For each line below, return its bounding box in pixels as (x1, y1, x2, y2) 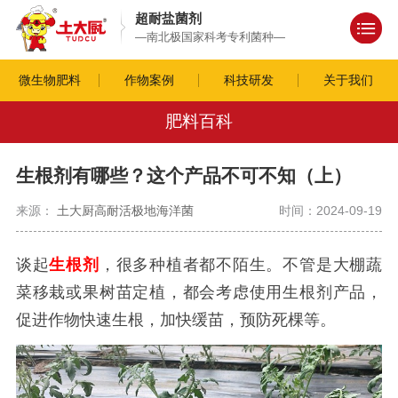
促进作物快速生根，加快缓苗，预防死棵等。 (15, 311, 336, 330)
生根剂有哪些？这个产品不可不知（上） (15, 164, 352, 186)
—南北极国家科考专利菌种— (135, 30, 286, 44)
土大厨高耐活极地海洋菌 (52, 203, 194, 219)
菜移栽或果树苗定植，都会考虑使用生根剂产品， (15, 283, 383, 302)
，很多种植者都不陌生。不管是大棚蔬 (99, 256, 383, 275)
